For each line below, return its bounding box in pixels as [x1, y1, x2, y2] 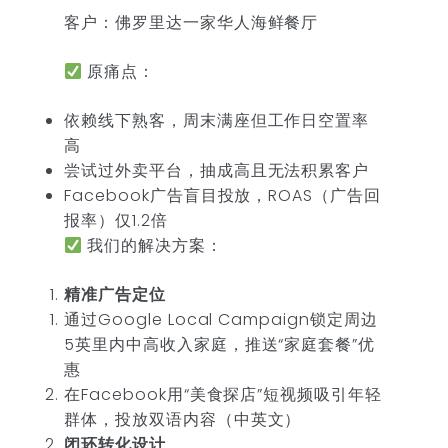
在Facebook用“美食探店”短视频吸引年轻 [64, 383, 383, 407]
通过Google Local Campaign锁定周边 [64, 308, 378, 332]
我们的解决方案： [82, 234, 223, 258]
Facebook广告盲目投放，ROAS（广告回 [64, 184, 382, 208]
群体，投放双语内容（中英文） [64, 408, 302, 432]
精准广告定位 [64, 283, 166, 307]
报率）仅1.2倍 [64, 209, 168, 233]
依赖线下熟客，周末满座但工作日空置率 [64, 109, 370, 133]
